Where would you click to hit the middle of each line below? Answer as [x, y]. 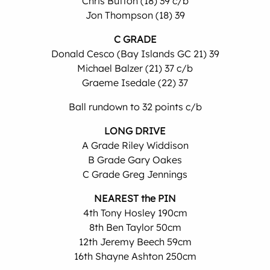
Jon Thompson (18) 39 [135, 15]
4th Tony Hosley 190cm [135, 213]
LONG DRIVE [135, 131]
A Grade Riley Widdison [135, 145]
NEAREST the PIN [135, 198]
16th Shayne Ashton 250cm [135, 256]
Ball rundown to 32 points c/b [135, 107]
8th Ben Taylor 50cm [135, 227]
